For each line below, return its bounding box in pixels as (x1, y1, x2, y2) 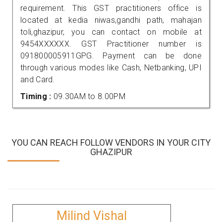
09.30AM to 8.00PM (53, 91, 125, 101)
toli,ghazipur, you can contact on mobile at (20, 27, 202, 37)
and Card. (20, 74, 55, 84)
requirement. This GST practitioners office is (20, 3, 202, 13)
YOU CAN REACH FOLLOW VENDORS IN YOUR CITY (11, 137, 211, 148)
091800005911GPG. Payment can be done (20, 51, 202, 60)
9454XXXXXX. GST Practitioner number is (20, 39, 202, 49)
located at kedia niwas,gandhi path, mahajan (20, 15, 202, 25)
